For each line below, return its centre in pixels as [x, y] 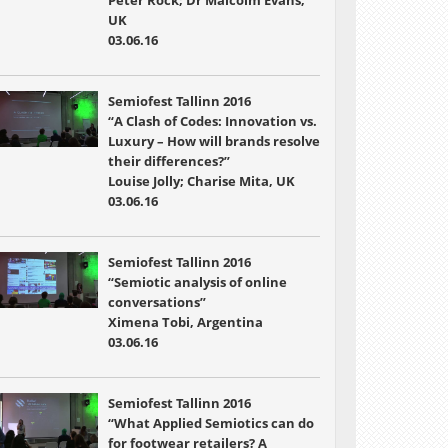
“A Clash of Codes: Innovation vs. [212, 121]
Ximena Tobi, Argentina [185, 322]
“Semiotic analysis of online [197, 282]
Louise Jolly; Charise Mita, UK [201, 181]
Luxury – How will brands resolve [213, 141]
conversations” [156, 302]
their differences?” [168, 161]
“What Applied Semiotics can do [210, 423]
